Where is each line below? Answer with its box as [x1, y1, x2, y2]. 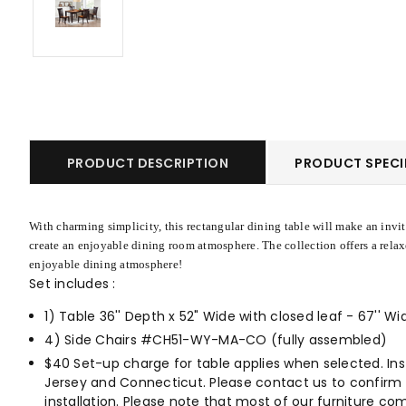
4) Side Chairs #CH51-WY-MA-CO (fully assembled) [44, 331, 387, 349]
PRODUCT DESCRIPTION [66, 154, 229, 172]
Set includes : [29, 275, 120, 293]
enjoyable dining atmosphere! [29, 257, 182, 271]
